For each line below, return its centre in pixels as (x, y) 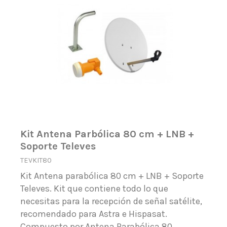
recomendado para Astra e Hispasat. (94, 214)
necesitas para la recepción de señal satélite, (111, 201)
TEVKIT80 (36, 160)
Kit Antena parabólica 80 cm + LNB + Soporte (112, 176)
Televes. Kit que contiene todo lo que (94, 189)
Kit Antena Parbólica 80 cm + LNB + (107, 134)
